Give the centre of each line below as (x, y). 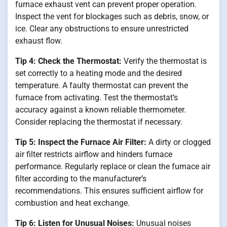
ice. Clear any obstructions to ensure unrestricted (102, 28)
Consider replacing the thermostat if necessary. (99, 122)
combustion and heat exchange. (72, 203)
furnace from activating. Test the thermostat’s (97, 97)
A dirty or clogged (179, 142)
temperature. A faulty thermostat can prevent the (102, 85)
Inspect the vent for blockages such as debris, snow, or (112, 16)
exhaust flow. (39, 41)
